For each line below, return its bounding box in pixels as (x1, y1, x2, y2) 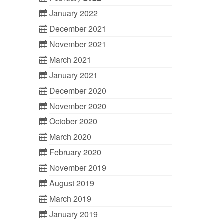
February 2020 (49, 146, 101, 158)
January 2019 (49, 208, 98, 220)
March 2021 (49, 54, 91, 65)
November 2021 (49, 38, 106, 50)
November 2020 (49, 100, 106, 111)
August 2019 (49, 177, 94, 189)
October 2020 (49, 115, 97, 127)
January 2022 (49, 7, 98, 19)
